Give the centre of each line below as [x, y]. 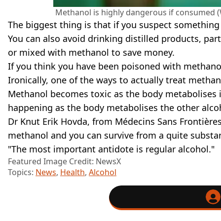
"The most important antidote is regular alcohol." [111, 149]
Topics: [22, 172]
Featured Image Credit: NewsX [64, 162]
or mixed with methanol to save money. [91, 53]
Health [73, 172]
